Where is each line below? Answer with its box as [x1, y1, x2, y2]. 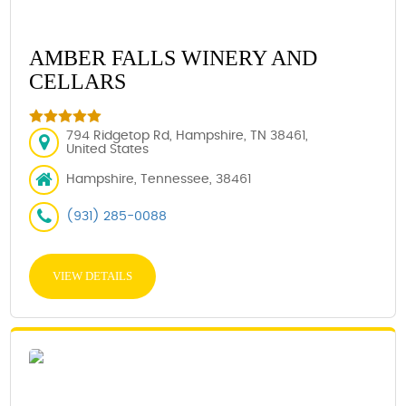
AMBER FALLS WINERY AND [29, 46, 318, 70]
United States [66, 142, 150, 156]
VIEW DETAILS [53, 269, 133, 283]
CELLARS [29, 70, 127, 93]
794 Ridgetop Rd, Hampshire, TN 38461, [66, 129, 309, 142]
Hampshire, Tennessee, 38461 [66, 173, 252, 186]
